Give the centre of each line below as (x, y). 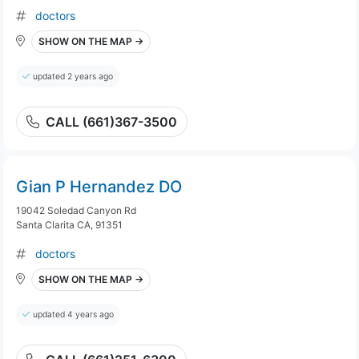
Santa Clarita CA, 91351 (69, 225)
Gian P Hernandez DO (99, 187)
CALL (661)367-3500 (111, 122)
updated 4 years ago (73, 315)
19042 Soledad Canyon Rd (76, 210)
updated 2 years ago (73, 77)
